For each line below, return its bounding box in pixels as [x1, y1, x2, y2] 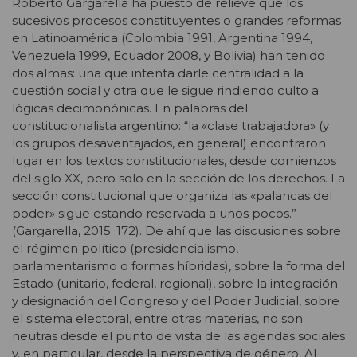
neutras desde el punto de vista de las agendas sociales [12, 328, 345, 344]
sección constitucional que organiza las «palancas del [12, 188, 332, 204]
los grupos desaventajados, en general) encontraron [12, 135, 326, 151]
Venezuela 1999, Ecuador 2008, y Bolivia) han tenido [12, 48, 325, 64]
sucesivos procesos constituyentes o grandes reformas [12, 13, 341, 29]
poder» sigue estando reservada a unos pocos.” [12, 206, 296, 222]
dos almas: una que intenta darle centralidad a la [12, 65, 304, 81]
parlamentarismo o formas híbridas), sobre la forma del [12, 258, 345, 274]
